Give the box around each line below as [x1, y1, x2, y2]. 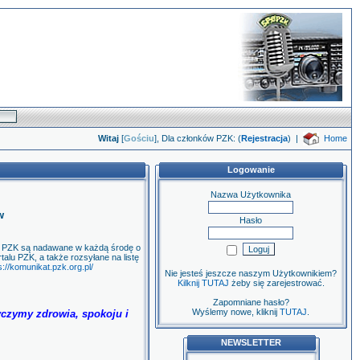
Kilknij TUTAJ [177, 278, 229, 288]
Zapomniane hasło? [212, 297, 289, 307]
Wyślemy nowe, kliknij [192, 307, 280, 317]
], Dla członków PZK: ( [154, 133, 241, 143]
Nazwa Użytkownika [211, 190, 291, 199]
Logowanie [227, 165, 275, 174]
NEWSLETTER [221, 337, 281, 347]
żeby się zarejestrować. [228, 278, 325, 288]
